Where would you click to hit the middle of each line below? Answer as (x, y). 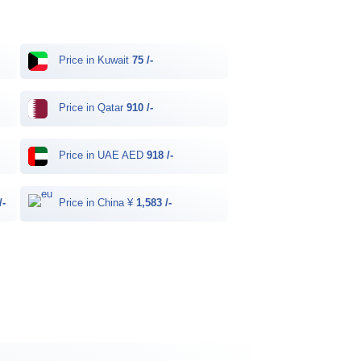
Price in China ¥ (95, 203)
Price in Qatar (91, 108)
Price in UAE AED (101, 156)
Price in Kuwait (93, 60)
